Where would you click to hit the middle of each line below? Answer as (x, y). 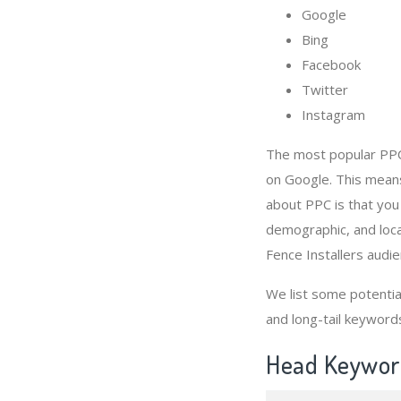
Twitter (325, 89)
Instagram (333, 114)
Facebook (331, 64)
